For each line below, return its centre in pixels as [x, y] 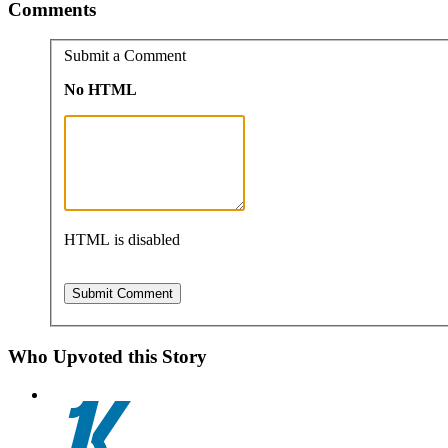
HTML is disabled [122, 239]
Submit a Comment [125, 55]
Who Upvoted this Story [107, 356]
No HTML [100, 89]
